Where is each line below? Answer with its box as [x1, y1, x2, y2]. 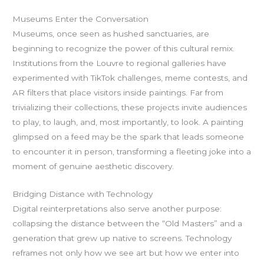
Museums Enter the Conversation [12, 14, 149, 24]
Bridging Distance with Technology [12, 189, 153, 199]
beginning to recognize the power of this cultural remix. [12, 44, 235, 54]
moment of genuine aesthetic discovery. [12, 161, 174, 171]
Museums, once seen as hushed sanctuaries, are [12, 29, 210, 39]
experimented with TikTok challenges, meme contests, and [12, 73, 248, 83]
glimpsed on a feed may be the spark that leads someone [12, 132, 245, 142]
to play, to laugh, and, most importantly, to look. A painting [12, 117, 244, 127]
